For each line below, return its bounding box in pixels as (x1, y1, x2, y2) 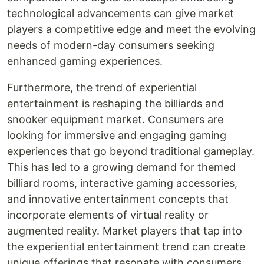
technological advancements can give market (7, 7, 234, 19)
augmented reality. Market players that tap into (7, 225, 242, 237)
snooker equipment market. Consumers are (7, 113, 223, 126)
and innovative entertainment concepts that (7, 193, 229, 205)
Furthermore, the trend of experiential (7, 81, 197, 94)
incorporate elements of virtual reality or (7, 209, 209, 221)
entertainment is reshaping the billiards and (7, 97, 224, 110)
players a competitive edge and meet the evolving (7, 23, 256, 35)
